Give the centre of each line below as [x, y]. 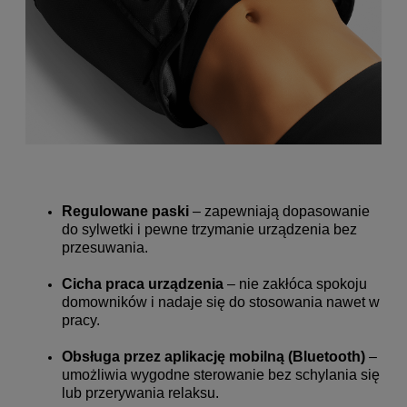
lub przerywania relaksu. [140, 393]
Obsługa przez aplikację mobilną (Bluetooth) [213, 357]
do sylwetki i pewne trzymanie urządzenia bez [209, 230]
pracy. [81, 321]
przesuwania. [105, 248]
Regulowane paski [125, 212]
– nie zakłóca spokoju [295, 284]
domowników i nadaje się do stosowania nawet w [221, 303]
